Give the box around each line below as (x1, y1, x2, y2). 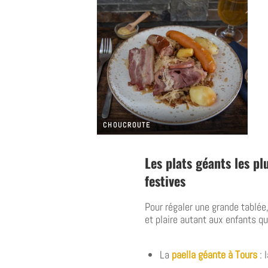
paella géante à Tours (172, 247, 258, 261)
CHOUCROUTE (103, 120, 151, 130)
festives (145, 171, 185, 191)
